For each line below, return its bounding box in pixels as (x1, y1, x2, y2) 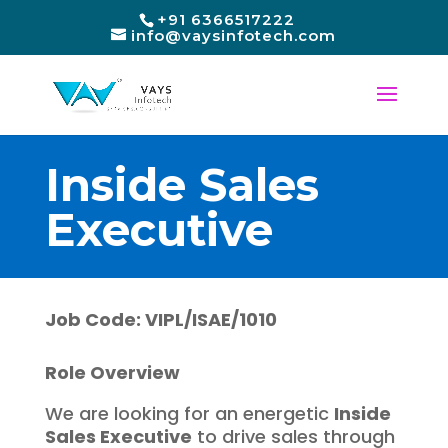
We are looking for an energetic (44, 401, 334, 426)
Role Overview (44, 360, 180, 385)
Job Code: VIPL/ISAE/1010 (44, 307, 277, 332)
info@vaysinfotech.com (131, 26, 337, 46)
